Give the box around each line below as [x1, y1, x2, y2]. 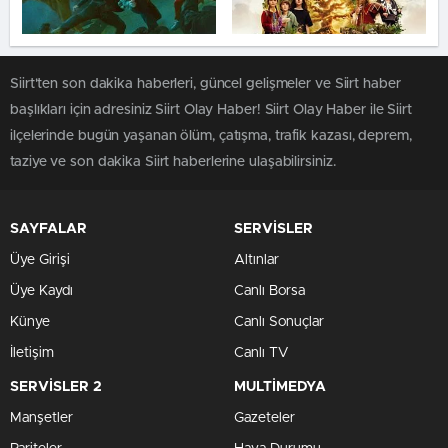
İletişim [10, 346, 54, 360]
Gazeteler [234, 411, 295, 425]
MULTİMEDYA [234, 380, 326, 394]
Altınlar [234, 253, 279, 267]
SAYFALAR [10, 222, 87, 236]
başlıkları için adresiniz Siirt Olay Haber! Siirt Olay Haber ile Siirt [10, 103, 412, 117]
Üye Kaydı [10, 284, 73, 298]
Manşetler [10, 411, 73, 425]
